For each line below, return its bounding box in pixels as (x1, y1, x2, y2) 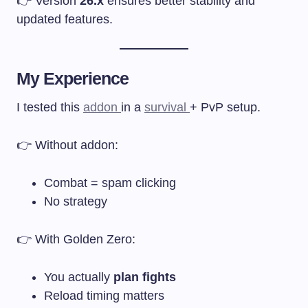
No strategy (44, 194, 107, 208)
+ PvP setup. (190, 100, 261, 114)
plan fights (113, 269, 176, 284)
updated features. (16, 12, 113, 26)
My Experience (16, 68, 129, 88)
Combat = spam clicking (44, 175, 176, 190)
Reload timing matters (44, 288, 164, 302)
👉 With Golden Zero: (16, 232, 135, 246)
